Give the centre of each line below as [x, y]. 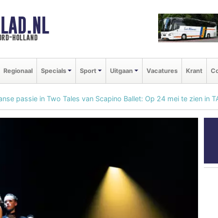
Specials [54, 71]
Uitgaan [121, 71]
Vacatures [162, 71]
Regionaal [18, 71]
